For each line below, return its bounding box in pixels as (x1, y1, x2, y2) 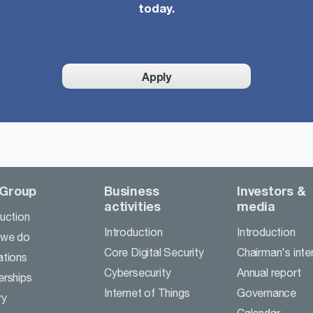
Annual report (237, 266, 301, 279)
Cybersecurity (104, 266, 171, 279)
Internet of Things (104, 286, 190, 299)
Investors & (237, 183, 306, 198)
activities (104, 198, 161, 214)
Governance (237, 286, 296, 299)
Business (104, 183, 159, 198)
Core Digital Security (104, 246, 204, 259)
